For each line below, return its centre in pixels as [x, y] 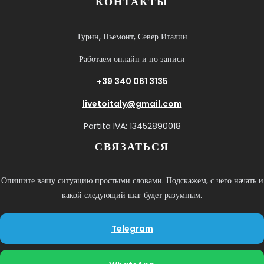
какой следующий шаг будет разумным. [132, 195]
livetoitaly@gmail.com [132, 103]
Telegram [132, 228]
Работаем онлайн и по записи [132, 59]
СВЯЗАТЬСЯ [132, 146]
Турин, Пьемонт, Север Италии [132, 36]
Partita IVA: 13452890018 [132, 126]
